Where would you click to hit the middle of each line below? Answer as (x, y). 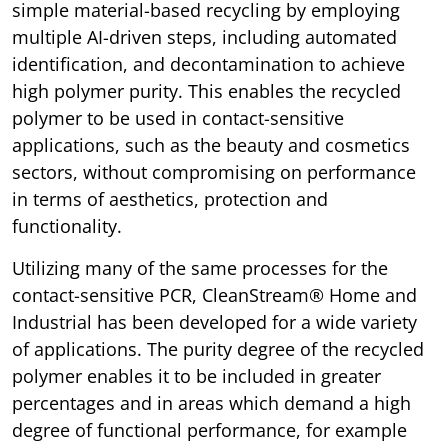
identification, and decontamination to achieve (208, 64)
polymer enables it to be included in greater (196, 376)
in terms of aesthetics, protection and (170, 199)
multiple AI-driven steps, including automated (204, 37)
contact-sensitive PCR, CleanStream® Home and (214, 295)
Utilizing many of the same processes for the (200, 268)
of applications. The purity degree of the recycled (218, 349)
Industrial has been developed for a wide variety (214, 322)
